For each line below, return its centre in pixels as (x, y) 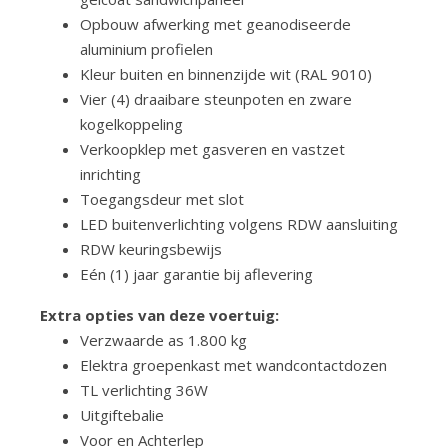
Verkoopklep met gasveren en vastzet (212, 149)
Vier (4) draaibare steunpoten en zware (216, 99)
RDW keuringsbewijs (151, 249)
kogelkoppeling (131, 124)
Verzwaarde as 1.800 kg (163, 340)
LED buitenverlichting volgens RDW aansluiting (239, 224)
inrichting (110, 174)
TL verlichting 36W (144, 390)
